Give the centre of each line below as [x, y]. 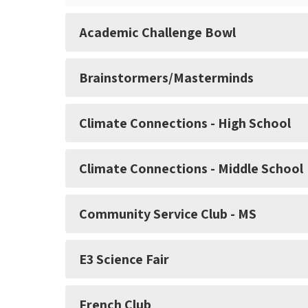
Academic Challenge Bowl [157, 33]
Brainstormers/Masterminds [166, 78]
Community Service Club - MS [168, 214]
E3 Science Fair [124, 260]
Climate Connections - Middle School [191, 169]
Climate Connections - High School [185, 123]
